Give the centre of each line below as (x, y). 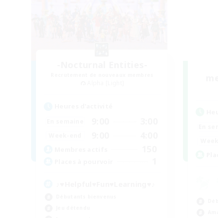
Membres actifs (81, 149)
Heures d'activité (84, 106)
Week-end (65, 135)
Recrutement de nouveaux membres (102, 75)
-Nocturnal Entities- (102, 64)
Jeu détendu (73, 208)
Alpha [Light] (106, 83)
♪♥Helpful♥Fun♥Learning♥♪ (106, 184)
